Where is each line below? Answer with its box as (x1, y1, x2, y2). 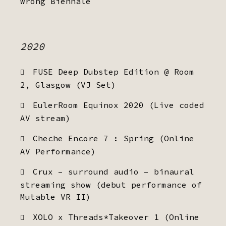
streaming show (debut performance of (20, 180, 202, 190)
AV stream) (20, 113, 71, 123)
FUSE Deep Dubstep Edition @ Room (33, 67, 194, 77)
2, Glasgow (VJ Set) (20, 80, 116, 90)
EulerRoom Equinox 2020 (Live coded (33, 100, 204, 110)
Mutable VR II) (20, 192, 91, 202)
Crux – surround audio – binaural (33, 166, 194, 177)
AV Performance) (20, 146, 96, 156)
